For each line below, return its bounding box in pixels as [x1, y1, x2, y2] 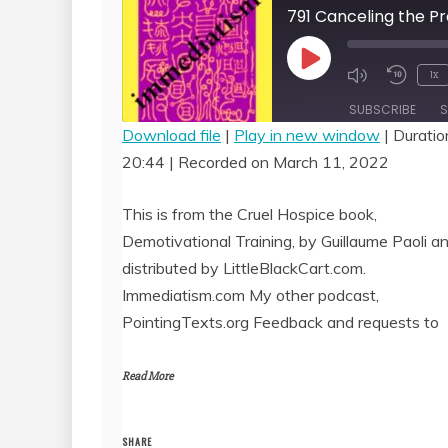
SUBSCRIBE [349, 100, 416, 118]
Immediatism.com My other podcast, [122, 284, 379, 305]
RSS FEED [149, 173, 209, 194]
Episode [308, 82, 362, 103]
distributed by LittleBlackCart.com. [122, 257, 366, 278]
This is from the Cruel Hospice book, [122, 203, 377, 224]
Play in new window [234, 124, 380, 145]
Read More [122, 368, 173, 384]
